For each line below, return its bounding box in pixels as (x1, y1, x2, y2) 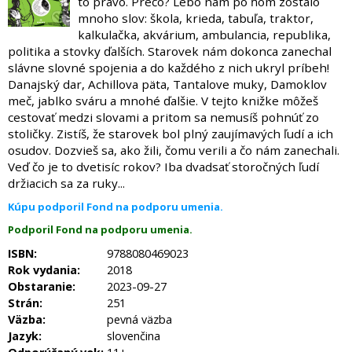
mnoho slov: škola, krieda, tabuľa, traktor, (78, 10, 314, 26)
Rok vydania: (8, 262, 80, 277)
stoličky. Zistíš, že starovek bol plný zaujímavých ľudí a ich (8, 126, 333, 141)
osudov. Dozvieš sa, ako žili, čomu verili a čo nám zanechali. (8, 142, 339, 158)
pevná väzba (107, 312, 172, 327)
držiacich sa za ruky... (8, 175, 125, 191)
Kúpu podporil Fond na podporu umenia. (8, 200, 223, 214)
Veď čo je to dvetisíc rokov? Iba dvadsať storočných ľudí (8, 159, 319, 174)
